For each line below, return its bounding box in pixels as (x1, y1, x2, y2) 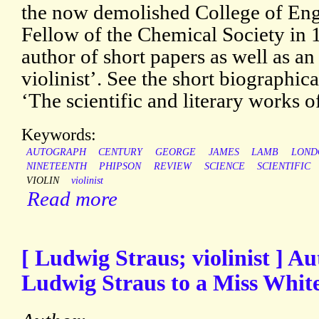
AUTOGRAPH (26, 147, 86, 158)
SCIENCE (204, 161, 245, 172)
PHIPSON (99, 161, 142, 172)
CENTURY (98, 147, 143, 158)
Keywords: (21, 125, 96, 145)
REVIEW (153, 161, 192, 172)
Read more (27, 187, 117, 211)
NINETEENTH (26, 161, 87, 172)
